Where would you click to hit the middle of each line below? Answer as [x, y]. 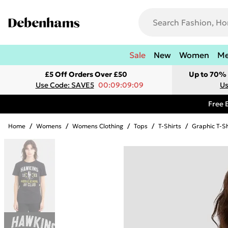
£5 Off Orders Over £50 [86, 74]
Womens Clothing [98, 126]
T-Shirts [170, 126]
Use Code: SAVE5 [65, 85]
